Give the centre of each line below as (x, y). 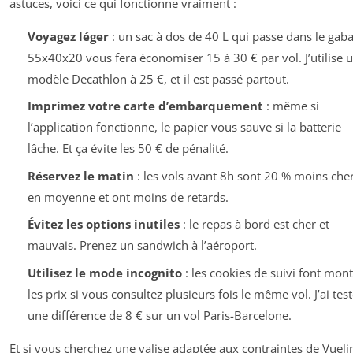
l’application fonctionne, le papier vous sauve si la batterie (184, 127)
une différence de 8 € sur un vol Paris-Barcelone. (159, 315)
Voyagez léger (68, 36)
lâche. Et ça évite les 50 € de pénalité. (128, 149)
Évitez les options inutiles (103, 224)
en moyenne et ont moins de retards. (128, 197)
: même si (291, 106)
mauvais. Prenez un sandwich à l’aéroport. (142, 245)
